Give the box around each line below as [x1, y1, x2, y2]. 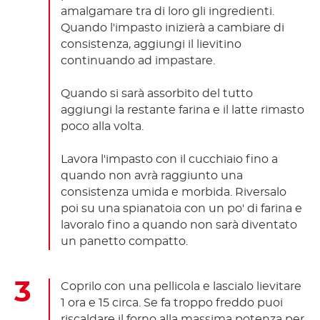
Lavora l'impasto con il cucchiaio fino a [61, 153, 278, 165]
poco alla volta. [61, 120, 144, 132]
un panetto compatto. [61, 235, 188, 247]
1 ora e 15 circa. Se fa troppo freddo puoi [61, 296, 283, 309]
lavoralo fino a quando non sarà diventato [61, 219, 297, 231]
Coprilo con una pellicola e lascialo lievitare [61, 280, 301, 292]
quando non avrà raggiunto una [61, 169, 243, 181]
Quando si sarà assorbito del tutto [61, 87, 253, 99]
